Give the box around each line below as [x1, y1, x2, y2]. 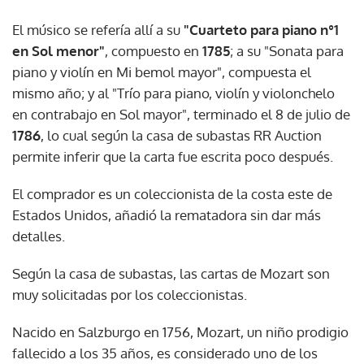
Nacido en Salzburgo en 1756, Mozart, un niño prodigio [12, 323, 349, 340]
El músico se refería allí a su [12, 20, 184, 38]
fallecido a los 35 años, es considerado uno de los [12, 344, 318, 362]
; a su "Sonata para [230, 41, 344, 59]
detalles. [12, 227, 65, 245]
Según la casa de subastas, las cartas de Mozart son [12, 264, 330, 282]
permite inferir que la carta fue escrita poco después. [12, 147, 333, 165]
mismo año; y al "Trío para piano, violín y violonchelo [12, 84, 335, 102]
